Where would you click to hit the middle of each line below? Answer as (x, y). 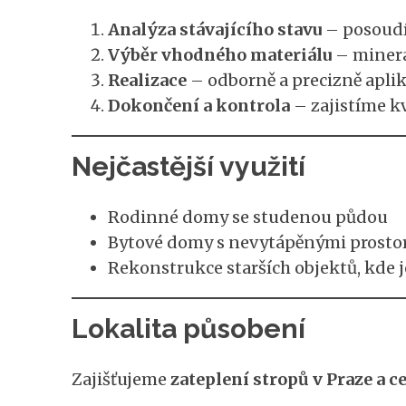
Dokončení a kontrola (198, 105)
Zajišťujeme (121, 379)
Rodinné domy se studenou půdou (247, 217)
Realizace (147, 80)
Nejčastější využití (188, 166)
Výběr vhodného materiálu (219, 54)
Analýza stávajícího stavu (214, 29)
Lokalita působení (188, 328)
